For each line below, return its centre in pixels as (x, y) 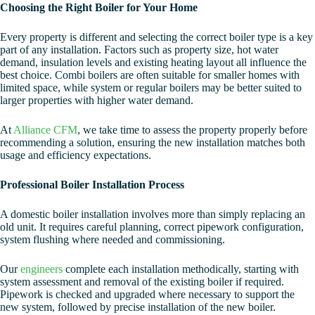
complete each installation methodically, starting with (181, 269)
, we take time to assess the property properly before (192, 130)
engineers (41, 269)
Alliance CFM (45, 130)
